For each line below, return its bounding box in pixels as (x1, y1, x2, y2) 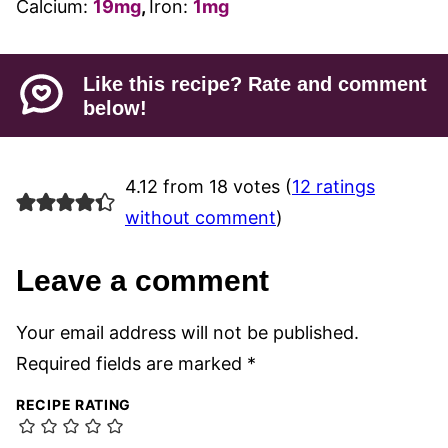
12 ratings (291, 176, 375, 198)
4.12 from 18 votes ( (124, 176, 292, 198)
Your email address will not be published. (16, 322, 359, 344)
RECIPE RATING (16, 396, 132, 414)
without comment (124, 207, 276, 229)
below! (83, 96, 148, 119)
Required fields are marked (16, 353, 247, 375)
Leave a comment (16, 264, 269, 298)
